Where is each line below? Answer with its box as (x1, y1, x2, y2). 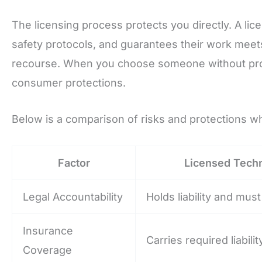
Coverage (23, 243, 72, 256)
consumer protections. (12, 77, 126, 89)
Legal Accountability (23, 190, 123, 203)
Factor (57, 156, 90, 169)
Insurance (23, 224, 73, 237)
